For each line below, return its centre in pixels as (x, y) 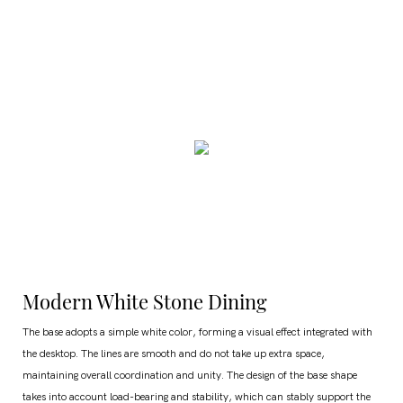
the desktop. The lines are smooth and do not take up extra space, (174, 354)
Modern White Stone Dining (147, 302)
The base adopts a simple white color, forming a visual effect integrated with (197, 332)
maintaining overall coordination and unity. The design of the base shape (190, 376)
